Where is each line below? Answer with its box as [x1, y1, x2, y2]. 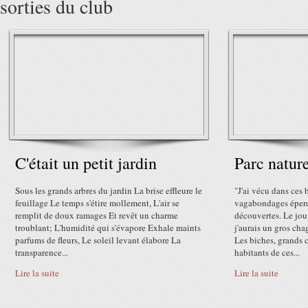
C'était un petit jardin [15, 152, 157, 174]
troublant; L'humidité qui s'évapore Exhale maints [15, 221, 201, 234]
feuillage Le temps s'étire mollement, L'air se [15, 197, 179, 209]
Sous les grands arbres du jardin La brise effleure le [15, 184, 202, 197]
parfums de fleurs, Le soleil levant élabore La [15, 234, 181, 246]
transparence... [15, 246, 68, 258]
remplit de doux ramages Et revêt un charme [15, 209, 178, 221]
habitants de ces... [234, 246, 300, 258]
